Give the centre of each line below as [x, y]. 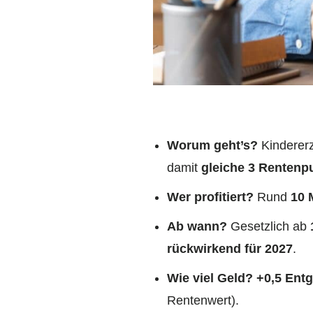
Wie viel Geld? [210, 278]
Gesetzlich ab [269, 227]
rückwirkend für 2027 [230, 249]
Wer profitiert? [210, 197]
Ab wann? [197, 227]
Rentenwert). [203, 301]
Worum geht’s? [212, 146]
